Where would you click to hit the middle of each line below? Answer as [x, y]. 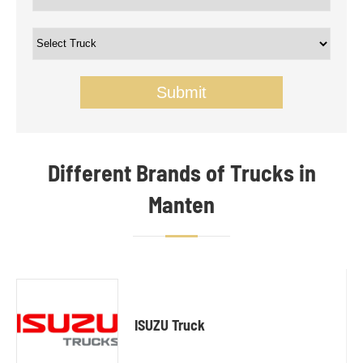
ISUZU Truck [170, 325]
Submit [181, 92]
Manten [181, 204]
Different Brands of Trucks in [181, 172]
